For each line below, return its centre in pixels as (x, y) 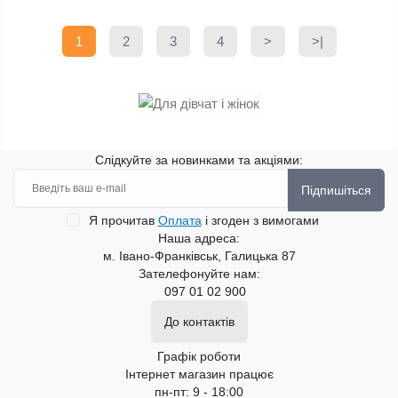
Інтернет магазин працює (199, 374)
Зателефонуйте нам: (199, 274)
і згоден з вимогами (260, 221)
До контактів (199, 322)
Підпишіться (336, 191)
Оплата (179, 221)
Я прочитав (123, 221)
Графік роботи (199, 357)
